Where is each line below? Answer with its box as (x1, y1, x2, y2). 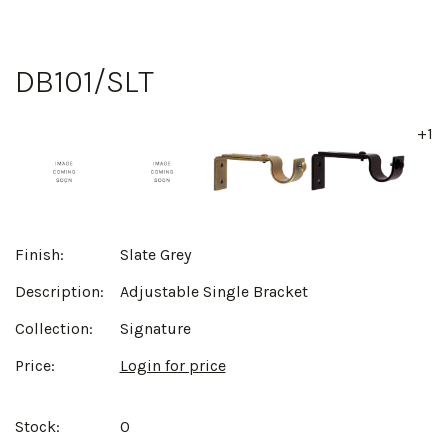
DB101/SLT (15, 62, 154, 100)
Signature (119, 318, 191, 338)
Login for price (119, 355, 226, 375)
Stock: (15, 416, 60, 436)
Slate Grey (119, 244, 191, 264)
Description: (15, 281, 104, 301)
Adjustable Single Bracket (119, 281, 308, 301)
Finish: (15, 244, 64, 264)
